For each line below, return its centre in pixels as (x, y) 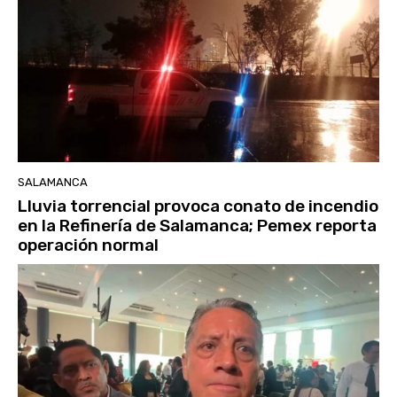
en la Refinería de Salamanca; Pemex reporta (197, 225)
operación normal (88, 245)
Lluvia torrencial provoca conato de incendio (198, 206)
